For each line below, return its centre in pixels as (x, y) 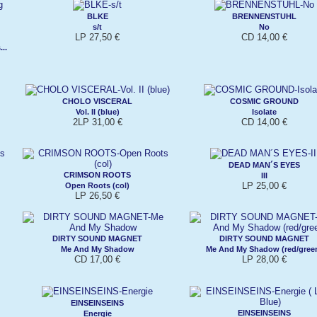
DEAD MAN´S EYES (264, 165)
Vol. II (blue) (97, 111)
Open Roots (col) (97, 185)
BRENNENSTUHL (264, 16)
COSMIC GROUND (264, 101)
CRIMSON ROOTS (97, 174)
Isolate (264, 111)
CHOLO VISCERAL (97, 101)
